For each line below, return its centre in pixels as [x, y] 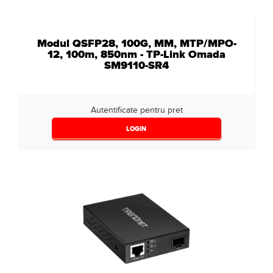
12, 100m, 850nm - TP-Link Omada [136, 54]
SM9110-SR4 [136, 65]
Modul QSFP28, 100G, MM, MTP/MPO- [136, 43]
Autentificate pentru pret [136, 110]
